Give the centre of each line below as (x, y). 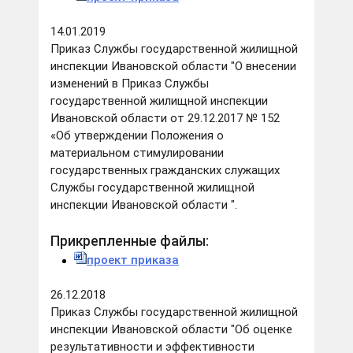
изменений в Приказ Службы (130, 84)
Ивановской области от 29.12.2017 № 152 (165, 119)
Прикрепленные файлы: (130, 242)
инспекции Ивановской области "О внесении (173, 67)
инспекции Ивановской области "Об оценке (171, 330)
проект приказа (133, 260)
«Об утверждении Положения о (137, 136)
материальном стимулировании (137, 153)
